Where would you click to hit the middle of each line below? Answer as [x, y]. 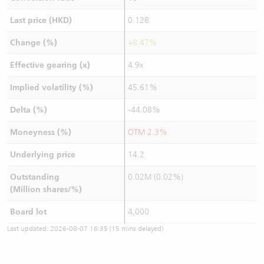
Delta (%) [28, 110]
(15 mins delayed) [136, 229]
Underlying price [42, 155]
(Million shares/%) [46, 189]
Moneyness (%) [40, 132]
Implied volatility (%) [51, 88]
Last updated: [29, 229]
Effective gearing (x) [50, 65]
